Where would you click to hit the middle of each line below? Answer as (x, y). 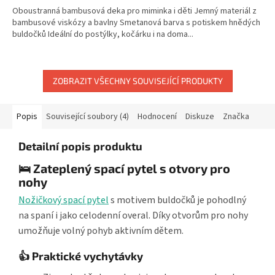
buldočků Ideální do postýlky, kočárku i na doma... (103, 34)
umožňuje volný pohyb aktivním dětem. (101, 231)
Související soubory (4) (87, 116)
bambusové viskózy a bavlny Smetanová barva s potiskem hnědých (136, 22)
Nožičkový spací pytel (64, 200)
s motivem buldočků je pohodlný (177, 200)
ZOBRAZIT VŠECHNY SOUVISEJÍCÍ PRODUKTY (137, 80)
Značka (236, 116)
